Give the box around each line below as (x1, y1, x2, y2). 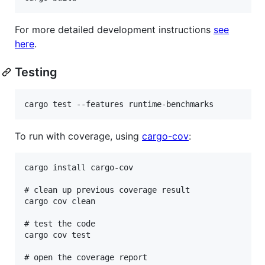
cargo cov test (24, 230, 91, 240)
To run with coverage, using (15, 130, 142, 142)
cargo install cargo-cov (24, 162, 133, 172)
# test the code (24, 218, 95, 228)
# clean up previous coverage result (24, 185, 190, 195)
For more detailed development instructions (15, 23, 214, 35)
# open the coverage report (24, 252, 147, 262)
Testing (15, 64, 57, 79)
